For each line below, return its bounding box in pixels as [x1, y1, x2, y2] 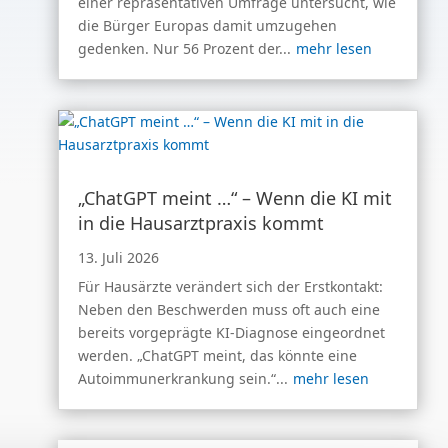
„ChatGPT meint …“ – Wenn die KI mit [78, 186, 393, 210]
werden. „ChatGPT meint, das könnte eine [78, 346, 358, 365]
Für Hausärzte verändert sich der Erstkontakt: [78, 277, 384, 296]
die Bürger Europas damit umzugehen [78, 16, 338, 35]
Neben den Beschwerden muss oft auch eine [78, 300, 381, 319]
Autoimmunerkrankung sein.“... [78, 369, 289, 388]
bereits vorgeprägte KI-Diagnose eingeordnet [78, 323, 386, 342]
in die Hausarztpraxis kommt [78, 211, 325, 235]
